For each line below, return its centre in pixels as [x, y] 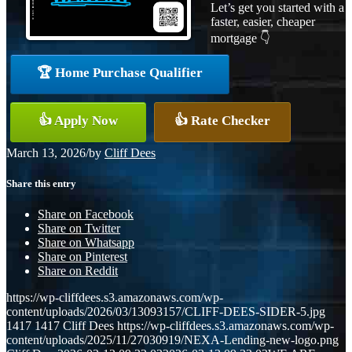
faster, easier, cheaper [263, 21]
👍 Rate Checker [222, 120]
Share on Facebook [86, 214]
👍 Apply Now [78, 120]
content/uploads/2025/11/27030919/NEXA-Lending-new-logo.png [172, 340]
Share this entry [41, 183]
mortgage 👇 [240, 38]
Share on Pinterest [82, 257]
